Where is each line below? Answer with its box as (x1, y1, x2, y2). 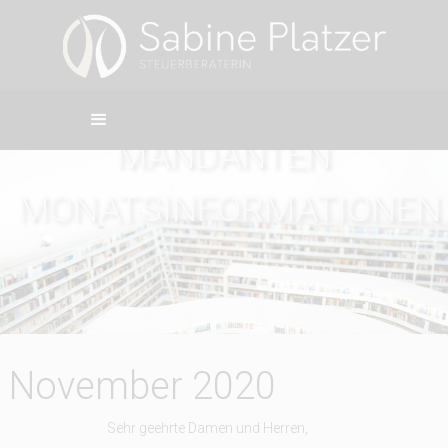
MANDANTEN (116, 134, 332, 177)
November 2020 (8, 364, 276, 408)
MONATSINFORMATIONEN (18, 187, 442, 230)
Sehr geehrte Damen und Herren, (106, 420, 308, 436)
